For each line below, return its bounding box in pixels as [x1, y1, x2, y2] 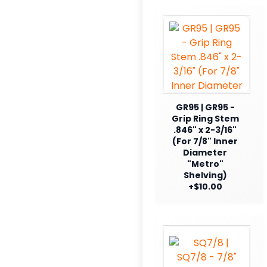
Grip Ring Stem [171, 112, 239, 125]
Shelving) [183, 169, 227, 181]
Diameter [183, 146, 227, 159]
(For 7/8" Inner [172, 135, 238, 147]
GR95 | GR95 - [175, 101, 235, 113]
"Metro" [187, 157, 223, 170]
